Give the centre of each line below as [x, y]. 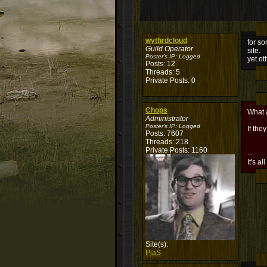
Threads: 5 [163, 72]
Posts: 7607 [164, 133]
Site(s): [157, 244]
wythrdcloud [166, 41]
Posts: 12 [160, 64]
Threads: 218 [167, 142]
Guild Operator [169, 49]
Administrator [167, 119]
